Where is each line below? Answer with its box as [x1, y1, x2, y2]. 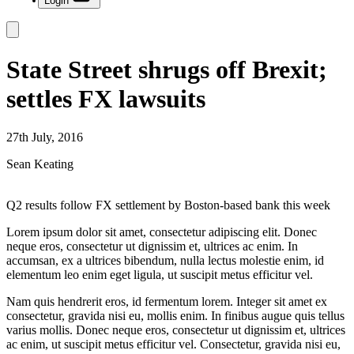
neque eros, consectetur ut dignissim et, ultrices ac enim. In [6, 239, 298, 253]
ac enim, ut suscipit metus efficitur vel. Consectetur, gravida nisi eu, [6, 337, 341, 351]
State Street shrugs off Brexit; [6, 55, 327, 84]
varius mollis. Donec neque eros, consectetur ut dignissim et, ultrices [6, 323, 345, 337]
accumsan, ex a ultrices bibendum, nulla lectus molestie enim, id [6, 254, 324, 267]
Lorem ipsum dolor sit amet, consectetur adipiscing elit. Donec [6, 225, 317, 239]
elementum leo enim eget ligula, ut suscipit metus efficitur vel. [6, 268, 313, 281]
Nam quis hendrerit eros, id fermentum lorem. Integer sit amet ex [6, 295, 327, 308]
